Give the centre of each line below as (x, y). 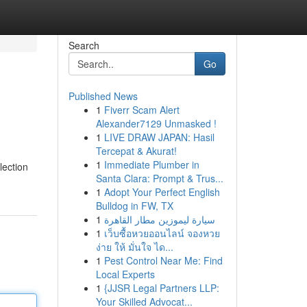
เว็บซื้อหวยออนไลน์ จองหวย (162, 233)
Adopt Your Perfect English (162, 192)
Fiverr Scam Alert (142, 110)
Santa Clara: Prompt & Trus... (159, 178)
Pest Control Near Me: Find (163, 260)
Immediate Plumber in (151, 164)
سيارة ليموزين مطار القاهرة (159, 219)
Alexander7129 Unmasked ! (156, 123)
